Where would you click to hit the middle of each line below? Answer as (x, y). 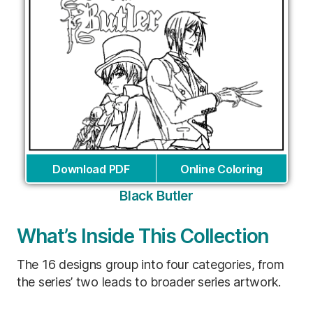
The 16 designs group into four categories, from (151, 264)
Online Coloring (221, 169)
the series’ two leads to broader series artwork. (149, 282)
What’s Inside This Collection (143, 236)
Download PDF (91, 169)
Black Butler (156, 196)
